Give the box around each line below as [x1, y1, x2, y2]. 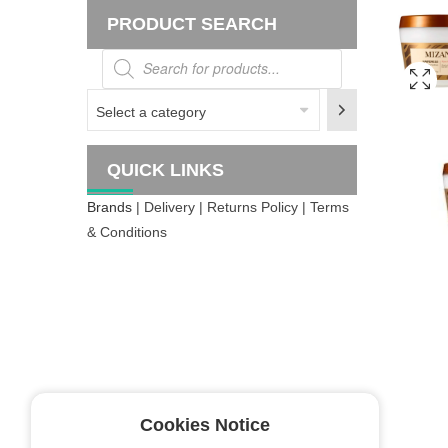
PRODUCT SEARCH [107, 14, 277, 35]
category [86, 142, 146, 159]
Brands [87, 199, 132, 216]
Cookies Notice [140, 415, 270, 435]
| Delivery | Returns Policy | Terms [132, 199, 349, 216]
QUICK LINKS [107, 160, 224, 181]
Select [86, 92, 128, 109]
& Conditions [87, 224, 167, 241]
